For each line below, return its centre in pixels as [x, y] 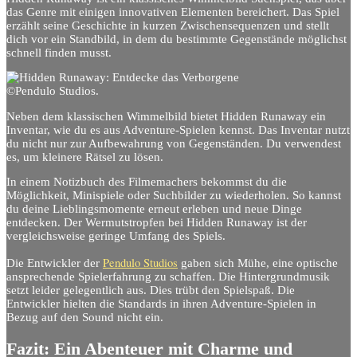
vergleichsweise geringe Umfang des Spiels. [116, 236]
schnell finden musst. [59, 52]
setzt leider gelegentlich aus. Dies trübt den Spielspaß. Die [151, 290]
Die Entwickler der [55, 263]
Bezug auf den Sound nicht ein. [85, 318]
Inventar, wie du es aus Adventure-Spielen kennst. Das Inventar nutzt [178, 129]
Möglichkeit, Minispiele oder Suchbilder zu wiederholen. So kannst [174, 196]
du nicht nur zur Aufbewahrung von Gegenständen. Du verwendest [174, 143]
